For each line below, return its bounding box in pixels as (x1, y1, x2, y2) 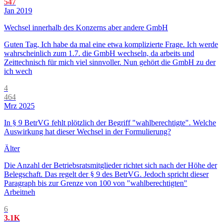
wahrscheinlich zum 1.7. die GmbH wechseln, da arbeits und (4, 49, 194, 58)
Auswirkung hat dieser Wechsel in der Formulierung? (4, 127, 171, 136)
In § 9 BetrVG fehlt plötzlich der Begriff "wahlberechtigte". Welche (4, 118, 216, 127)
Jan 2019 (4, 6, 32, 15)
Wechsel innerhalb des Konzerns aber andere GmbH (4, 23, 168, 32)
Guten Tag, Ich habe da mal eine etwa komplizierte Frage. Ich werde (4, 40, 218, 49)
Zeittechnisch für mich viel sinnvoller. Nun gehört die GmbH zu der (4, 58, 216, 67)
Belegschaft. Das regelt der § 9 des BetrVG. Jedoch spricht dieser (4, 170, 209, 179)
